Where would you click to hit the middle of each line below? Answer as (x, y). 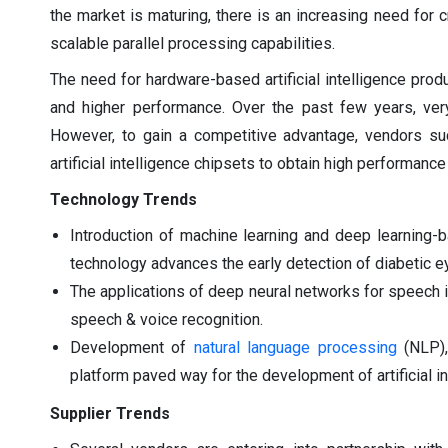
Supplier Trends (110, 413)
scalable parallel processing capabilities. (192, 43)
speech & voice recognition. (166, 319)
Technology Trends (123, 199)
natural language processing (295, 347)
